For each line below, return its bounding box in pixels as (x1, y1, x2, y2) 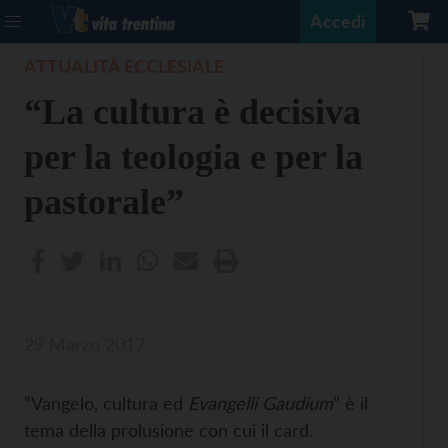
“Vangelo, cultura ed (24, 392, 188, 414)
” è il (333, 392, 368, 414)
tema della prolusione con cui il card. (24, 419, 313, 441)
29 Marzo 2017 (24, 333, 145, 355)
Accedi (310, 10, 366, 32)
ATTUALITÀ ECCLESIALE (24, 55, 224, 77)
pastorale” (24, 182, 184, 222)
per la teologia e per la (24, 137, 363, 177)
